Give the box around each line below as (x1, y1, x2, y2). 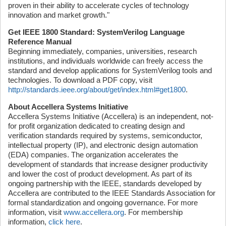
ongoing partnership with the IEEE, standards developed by (8, 179, 202, 188)
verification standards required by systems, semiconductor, (8, 131, 202, 140)
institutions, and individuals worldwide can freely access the (8, 56, 203, 65)
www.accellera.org (64, 208, 124, 216)
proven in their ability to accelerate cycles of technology (8, 1, 189, 10)
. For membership (124, 208, 183, 216)
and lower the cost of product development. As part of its (8, 169, 192, 178)
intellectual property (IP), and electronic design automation (8, 141, 198, 149)
